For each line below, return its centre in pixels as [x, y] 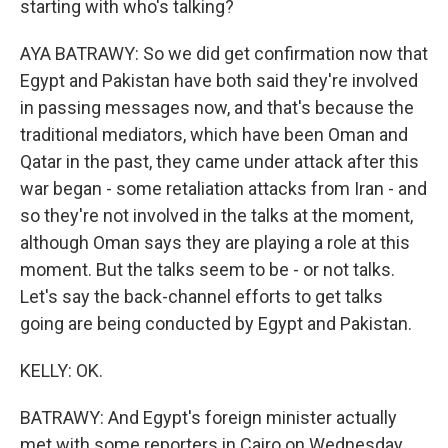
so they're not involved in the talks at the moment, [216, 215]
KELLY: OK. [61, 370]
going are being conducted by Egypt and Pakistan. [216, 323]
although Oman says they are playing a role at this [215, 242]
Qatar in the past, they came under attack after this [219, 161]
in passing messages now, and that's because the [217, 107]
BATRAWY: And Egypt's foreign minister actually [208, 417]
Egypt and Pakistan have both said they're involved [219, 80]
